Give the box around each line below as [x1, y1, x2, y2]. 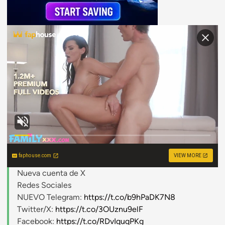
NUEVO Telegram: [17, 192, 84, 202]
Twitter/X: [17, 204, 55, 214]
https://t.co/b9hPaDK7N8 [84, 192, 175, 202]
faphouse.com [19, 153, 52, 159]
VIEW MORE [174, 153, 201, 159]
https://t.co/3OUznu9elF [55, 204, 143, 214]
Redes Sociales [17, 180, 71, 190]
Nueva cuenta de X [17, 168, 85, 178]
